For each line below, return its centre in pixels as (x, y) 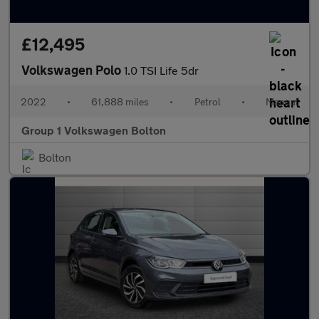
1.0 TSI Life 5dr (161, 70)
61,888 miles (120, 102)
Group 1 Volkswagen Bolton (94, 130)
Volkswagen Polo (73, 70)
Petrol (207, 102)
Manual (282, 102)
